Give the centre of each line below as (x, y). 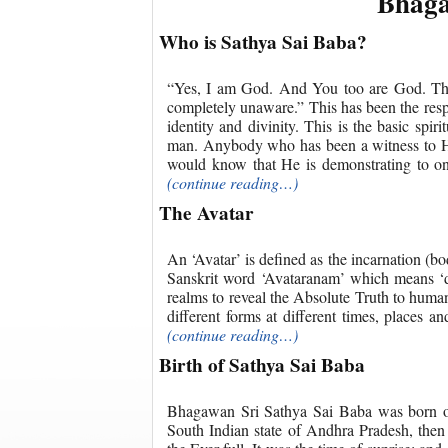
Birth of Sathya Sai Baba (262, 364)
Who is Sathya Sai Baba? (263, 41)
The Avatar (206, 212)
